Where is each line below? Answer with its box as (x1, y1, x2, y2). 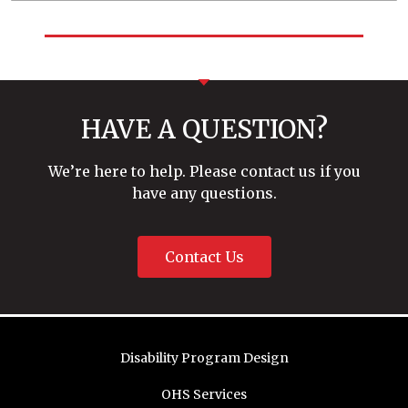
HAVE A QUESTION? (80, 113, 328, 147)
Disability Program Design (119, 349, 289, 366)
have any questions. (131, 184, 277, 203)
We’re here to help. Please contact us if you (47, 162, 361, 181)
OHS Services (161, 385, 247, 403)
